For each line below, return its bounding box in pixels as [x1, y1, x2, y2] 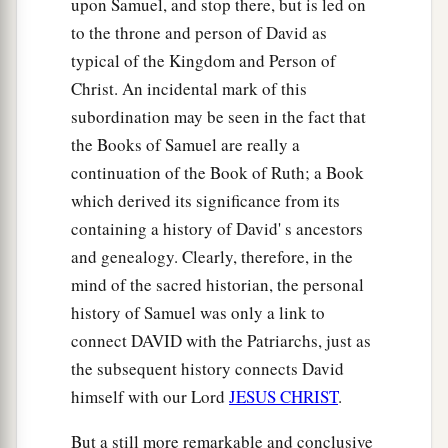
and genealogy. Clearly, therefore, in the [71, 245, 353, 269]
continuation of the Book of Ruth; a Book [71, 161, 364, 185]
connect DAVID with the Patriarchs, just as [71, 329, 371, 353]
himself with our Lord [71, 385, 229, 409]
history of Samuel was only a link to [71, 301, 325, 325]
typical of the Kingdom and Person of [71, 49, 336, 73]
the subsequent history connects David [71, 357, 344, 381]
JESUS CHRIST [229, 385, 338, 409]
